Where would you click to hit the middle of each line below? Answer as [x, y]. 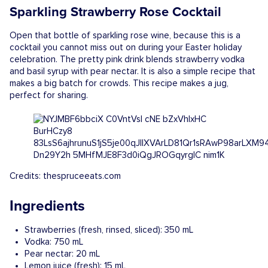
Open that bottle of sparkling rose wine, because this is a [125, 35]
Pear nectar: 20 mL [62, 254]
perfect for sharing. [50, 95]
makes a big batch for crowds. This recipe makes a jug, [119, 83]
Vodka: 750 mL [54, 242]
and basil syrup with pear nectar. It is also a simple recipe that [133, 71]
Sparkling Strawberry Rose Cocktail [115, 12]
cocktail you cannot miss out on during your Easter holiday [126, 47]
